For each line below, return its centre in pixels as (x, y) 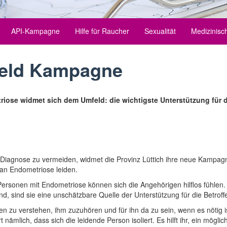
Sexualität (160, 31)
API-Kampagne (35, 31)
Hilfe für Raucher (102, 31)
